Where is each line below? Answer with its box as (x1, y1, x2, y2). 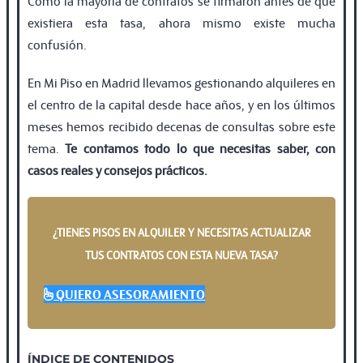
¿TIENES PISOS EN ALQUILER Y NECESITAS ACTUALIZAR (52, 224, 311, 240)
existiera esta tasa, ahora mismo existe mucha (28, 13, 335, 31)
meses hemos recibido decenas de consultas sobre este (28, 117, 335, 135)
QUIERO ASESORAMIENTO (56, 284, 205, 303)
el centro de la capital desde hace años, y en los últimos (28, 95, 335, 113)
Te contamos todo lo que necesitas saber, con (65, 139, 335, 156)
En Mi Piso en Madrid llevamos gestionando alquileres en (28, 73, 335, 91)
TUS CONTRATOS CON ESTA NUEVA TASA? (85, 247, 278, 263)
